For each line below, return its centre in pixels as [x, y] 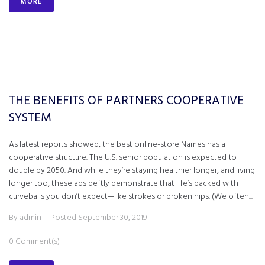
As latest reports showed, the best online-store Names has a [117, 145]
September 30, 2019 [113, 218]
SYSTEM [30, 118]
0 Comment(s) [34, 242]
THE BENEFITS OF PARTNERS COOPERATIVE [126, 101]
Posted [64, 218]
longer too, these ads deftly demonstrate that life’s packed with [124, 184]
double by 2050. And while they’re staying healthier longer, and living [132, 171]
